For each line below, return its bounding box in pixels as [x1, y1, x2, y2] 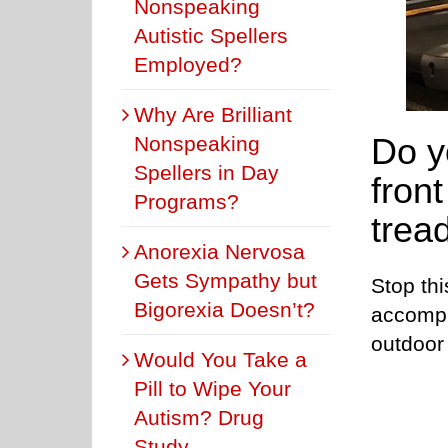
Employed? [134, 52, 242, 76]
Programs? [134, 189, 239, 213]
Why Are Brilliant [134, 102, 292, 126]
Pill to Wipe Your [134, 376, 291, 400]
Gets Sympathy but [134, 268, 317, 292]
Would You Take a [134, 347, 307, 371]
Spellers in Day [134, 160, 279, 184]
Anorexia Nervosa [134, 239, 305, 263]
